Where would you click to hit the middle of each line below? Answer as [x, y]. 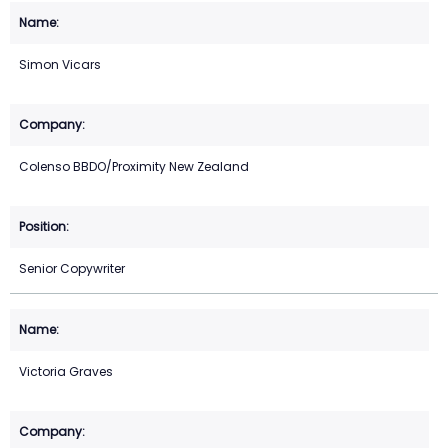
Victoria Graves [66, 372]
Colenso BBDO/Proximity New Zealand [134, 167]
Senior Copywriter [72, 269]
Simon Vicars [60, 65]
